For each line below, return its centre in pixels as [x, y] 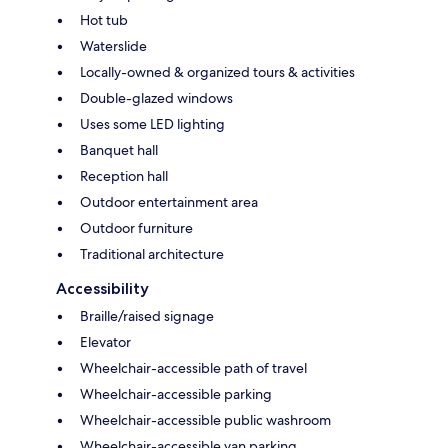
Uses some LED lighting [152, 124]
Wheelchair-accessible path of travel [193, 368]
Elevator [105, 342]
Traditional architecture [152, 254]
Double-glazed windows [156, 98]
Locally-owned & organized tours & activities [217, 72]
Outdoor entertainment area [169, 202]
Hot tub [104, 20]
